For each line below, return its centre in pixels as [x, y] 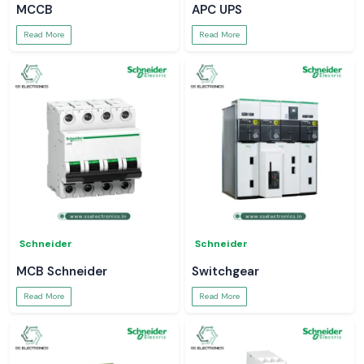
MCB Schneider [62, 271]
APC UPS [217, 10]
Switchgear [225, 271]
